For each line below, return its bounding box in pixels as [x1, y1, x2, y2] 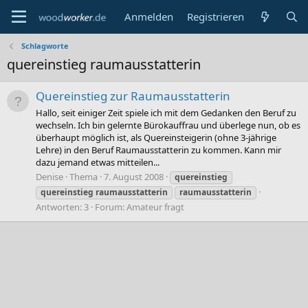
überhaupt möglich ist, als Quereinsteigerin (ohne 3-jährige [36, 131, 276, 144]
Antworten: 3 [36, 200, 89, 213]
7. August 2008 [104, 170, 164, 183]
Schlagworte [21, 41, 69, 51]
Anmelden [124, 10, 174, 23]
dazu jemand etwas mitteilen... [36, 155, 159, 168]
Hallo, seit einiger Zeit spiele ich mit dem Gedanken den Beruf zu [36, 106, 296, 119]
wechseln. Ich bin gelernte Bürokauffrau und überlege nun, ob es [36, 118, 300, 131]
